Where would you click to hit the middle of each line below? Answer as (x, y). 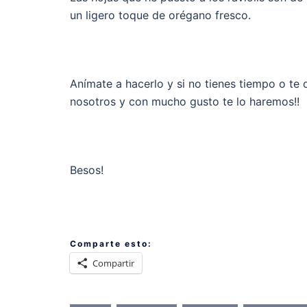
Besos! (87, 170)
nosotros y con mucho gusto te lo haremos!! (185, 101)
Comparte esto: (111, 244)
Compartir (113, 263)
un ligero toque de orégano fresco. (160, 15)
